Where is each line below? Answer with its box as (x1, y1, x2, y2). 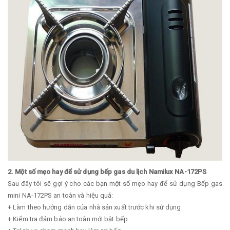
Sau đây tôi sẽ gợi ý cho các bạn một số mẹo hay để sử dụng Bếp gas (8, 180, 222, 188)
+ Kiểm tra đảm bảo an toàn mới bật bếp (8, 215, 128, 223)
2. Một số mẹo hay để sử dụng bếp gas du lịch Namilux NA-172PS (8, 168, 207, 176)
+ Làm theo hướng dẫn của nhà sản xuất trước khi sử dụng (8, 203, 181, 212)
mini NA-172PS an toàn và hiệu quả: (8, 191, 113, 200)
